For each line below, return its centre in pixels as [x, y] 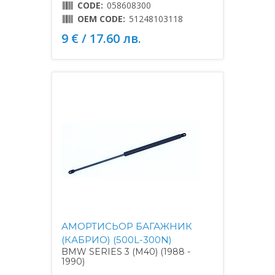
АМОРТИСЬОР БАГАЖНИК [127, 226]
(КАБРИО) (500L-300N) [117, 239]
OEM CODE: [101, 18]
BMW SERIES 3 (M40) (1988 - [126, 251]
